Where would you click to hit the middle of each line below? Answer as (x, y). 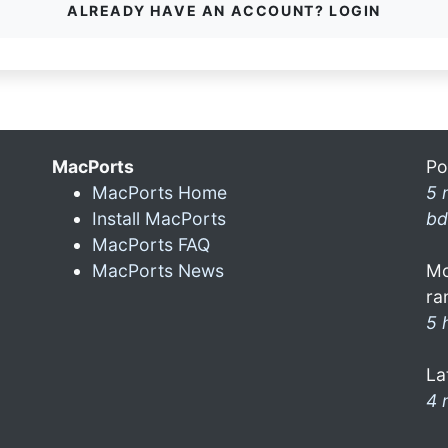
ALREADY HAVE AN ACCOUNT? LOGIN (224, 10)
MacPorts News (158, 270)
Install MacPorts (159, 218)
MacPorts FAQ (151, 244)
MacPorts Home (159, 192)
